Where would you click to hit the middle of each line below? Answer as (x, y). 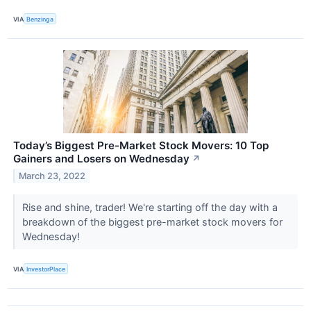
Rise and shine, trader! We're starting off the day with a (150, 208)
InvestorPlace (46, 269)
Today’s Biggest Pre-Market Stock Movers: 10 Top (141, 146)
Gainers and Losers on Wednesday (101, 159)
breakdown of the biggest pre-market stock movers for (152, 222)
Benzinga (40, 19)
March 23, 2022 (52, 176)
